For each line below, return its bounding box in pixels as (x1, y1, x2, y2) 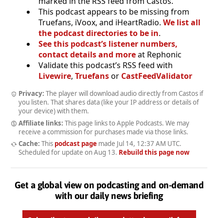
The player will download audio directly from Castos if (44, 89, 203, 98)
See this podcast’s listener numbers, (38, 38, 178, 49)
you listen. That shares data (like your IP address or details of (18, 97, 199, 107)
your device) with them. (18, 106, 89, 115)
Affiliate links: (18, 118, 63, 127)
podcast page (54, 139, 97, 148)
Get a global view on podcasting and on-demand (14, 180, 204, 191)
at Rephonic (136, 49, 182, 60)
